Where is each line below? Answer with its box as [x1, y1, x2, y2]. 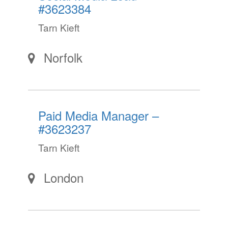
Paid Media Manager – [38, 106, 159, 124]
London [44, 168, 83, 186]
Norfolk [44, 48, 82, 66]
